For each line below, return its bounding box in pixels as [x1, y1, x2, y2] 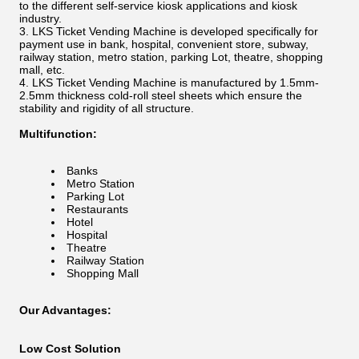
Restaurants [67, 203, 128, 216]
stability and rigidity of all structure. [19, 102, 194, 115]
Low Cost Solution [19, 342, 121, 355]
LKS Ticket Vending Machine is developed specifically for [32, 25, 318, 38]
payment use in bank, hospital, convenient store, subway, [19, 38, 309, 50]
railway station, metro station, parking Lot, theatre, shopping [19, 50, 323, 63]
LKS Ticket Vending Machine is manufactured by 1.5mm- [32, 76, 319, 89]
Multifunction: [19, 127, 97, 140]
